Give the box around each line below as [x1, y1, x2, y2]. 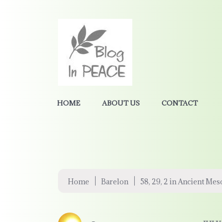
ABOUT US [102, 99, 140, 108]
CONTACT [162, 99, 198, 108]
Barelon [101, 177, 128, 186]
